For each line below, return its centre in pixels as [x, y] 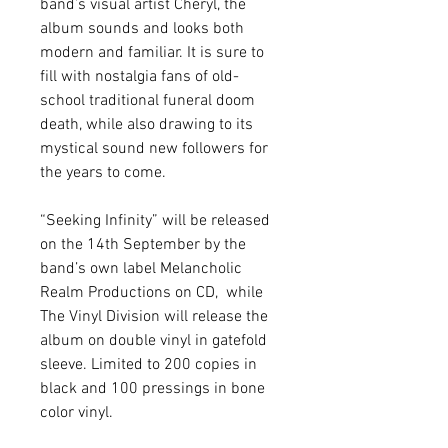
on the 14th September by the [143, 245]
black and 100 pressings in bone [152, 389]
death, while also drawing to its [146, 125]
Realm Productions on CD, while [151, 293]
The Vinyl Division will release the [154, 317]
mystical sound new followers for [154, 149]
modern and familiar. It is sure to [152, 53]
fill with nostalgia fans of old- [139, 77]
